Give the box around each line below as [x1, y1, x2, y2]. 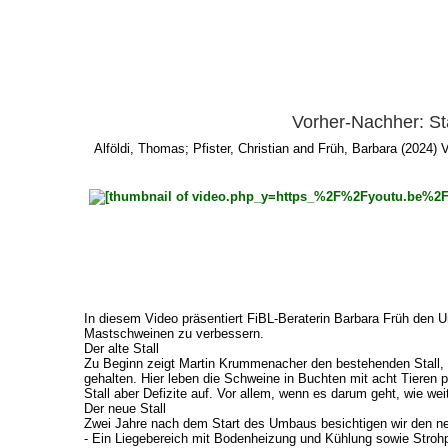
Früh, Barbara [318, 141, 398, 157]
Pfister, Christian [193, 141, 290, 157]
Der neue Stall [83, 400, 166, 416]
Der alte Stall [83, 340, 159, 356]
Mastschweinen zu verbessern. [83, 325, 264, 341]
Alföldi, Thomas [94, 141, 186, 157]
